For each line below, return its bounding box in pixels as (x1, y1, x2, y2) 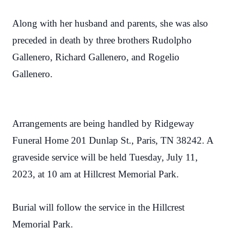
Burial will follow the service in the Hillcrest (12, 202, 185, 213)
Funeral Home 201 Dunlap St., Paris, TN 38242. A (12, 135, 213, 146)
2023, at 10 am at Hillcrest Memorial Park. (12, 169, 179, 179)
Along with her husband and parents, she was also (12, 18, 208, 29)
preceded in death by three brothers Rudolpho (12, 35, 192, 45)
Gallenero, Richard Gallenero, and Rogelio (12, 52, 179, 62)
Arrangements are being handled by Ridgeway (12, 118, 194, 129)
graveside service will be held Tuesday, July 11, (12, 152, 198, 163)
